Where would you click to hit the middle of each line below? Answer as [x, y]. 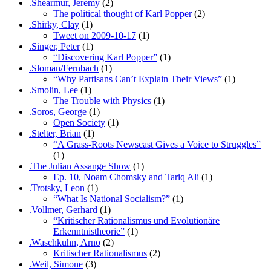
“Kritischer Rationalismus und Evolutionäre [136, 220]
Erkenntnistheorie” [89, 231]
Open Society [79, 122]
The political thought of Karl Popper [122, 13]
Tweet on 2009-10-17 [95, 35]
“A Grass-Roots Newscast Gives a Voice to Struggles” [157, 144]
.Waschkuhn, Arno [65, 242]
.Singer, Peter [54, 46]
